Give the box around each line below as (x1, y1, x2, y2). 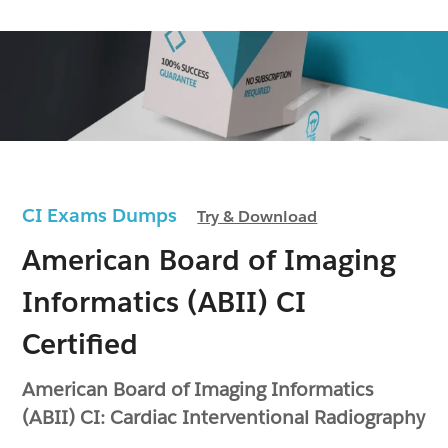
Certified (22, 325, 139, 362)
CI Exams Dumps (22, 202, 198, 227)
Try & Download (197, 205, 318, 227)
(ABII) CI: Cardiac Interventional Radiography (22, 404, 426, 429)
